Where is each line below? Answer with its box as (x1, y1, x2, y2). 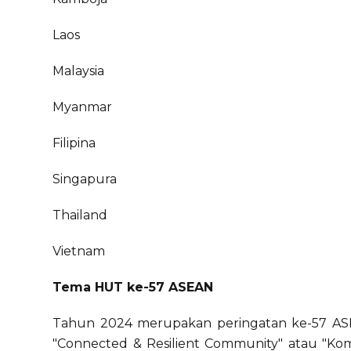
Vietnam (52, 244, 106, 259)
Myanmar (52, 100, 113, 114)
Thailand (52, 208, 108, 223)
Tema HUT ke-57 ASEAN (52, 280, 214, 295)
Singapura (52, 172, 118, 186)
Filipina (52, 136, 96, 150)
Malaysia (52, 63, 105, 78)
